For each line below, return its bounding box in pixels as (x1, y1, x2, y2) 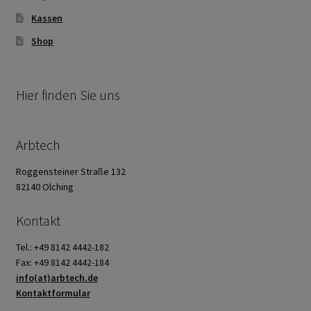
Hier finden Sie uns (15, 85, 120, 103)
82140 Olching (15, 180, 74, 194)
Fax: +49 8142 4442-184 (15, 255, 109, 269)
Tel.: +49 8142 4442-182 (15, 240, 109, 253)
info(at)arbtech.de (15, 271, 98, 284)
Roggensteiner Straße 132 (15, 165, 126, 178)
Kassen (31, 11, 63, 24)
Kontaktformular (15, 286, 90, 299)
